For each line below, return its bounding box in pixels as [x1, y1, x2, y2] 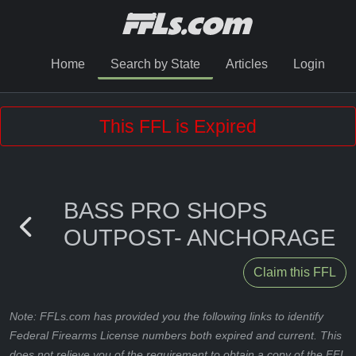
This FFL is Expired [99, 116, 257, 137]
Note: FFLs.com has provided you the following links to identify [10, 310, 323, 323]
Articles [225, 57, 268, 71]
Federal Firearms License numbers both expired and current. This [10, 329, 342, 342]
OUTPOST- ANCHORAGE [64, 225, 335, 250]
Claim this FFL [253, 265, 336, 279]
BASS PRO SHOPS [64, 198, 267, 223]
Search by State [110, 57, 200, 71]
